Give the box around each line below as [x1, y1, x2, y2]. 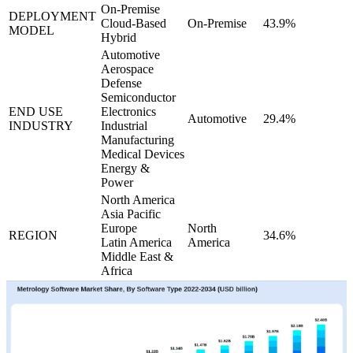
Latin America [101, 235, 172, 249]
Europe [101, 221, 137, 235]
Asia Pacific [101, 206, 161, 221]
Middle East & [101, 249, 173, 263]
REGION [9, 228, 58, 242]
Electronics [101, 104, 156, 118]
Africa [101, 263, 132, 277]
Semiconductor [101, 90, 176, 104]
